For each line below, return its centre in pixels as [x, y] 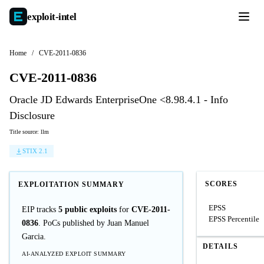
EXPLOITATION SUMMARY [71, 184]
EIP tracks [40, 209]
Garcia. [34, 237]
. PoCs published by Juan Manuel [94, 223]
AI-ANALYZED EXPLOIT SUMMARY [74, 254]
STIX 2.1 [35, 151]
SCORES [221, 184]
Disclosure [32, 115]
